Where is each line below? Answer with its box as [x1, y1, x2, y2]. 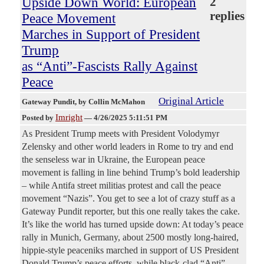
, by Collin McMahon [75, 97, 147, 107]
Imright [55, 113, 82, 123]
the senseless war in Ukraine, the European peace [22, 154, 205, 165]
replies [210, 9, 245, 23]
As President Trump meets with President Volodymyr [22, 128, 219, 139]
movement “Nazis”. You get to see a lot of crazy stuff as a [22, 193, 235, 204]
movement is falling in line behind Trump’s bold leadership [22, 167, 240, 178]
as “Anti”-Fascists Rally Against [22, 58, 197, 74]
